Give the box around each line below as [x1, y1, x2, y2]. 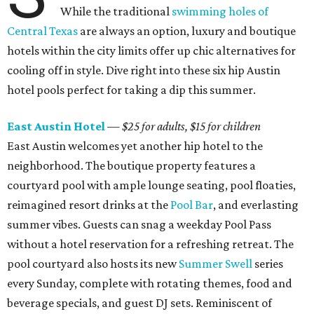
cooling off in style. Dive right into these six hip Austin [7, 63, 280, 78]
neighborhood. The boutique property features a [7, 158, 256, 173]
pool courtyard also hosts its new [7, 257, 179, 271]
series [252, 257, 283, 271]
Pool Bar [170, 198, 213, 212]
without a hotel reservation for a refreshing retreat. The [7, 237, 294, 252]
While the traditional [60, 4, 172, 19]
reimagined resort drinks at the [7, 198, 170, 212]
